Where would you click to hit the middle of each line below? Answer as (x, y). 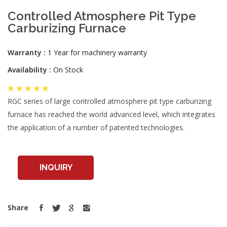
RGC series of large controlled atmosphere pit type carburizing (109, 101)
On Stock (67, 70)
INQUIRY (56, 167)
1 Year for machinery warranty (96, 52)
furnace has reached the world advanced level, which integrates (111, 114)
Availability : (29, 70)
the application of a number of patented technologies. (96, 127)
